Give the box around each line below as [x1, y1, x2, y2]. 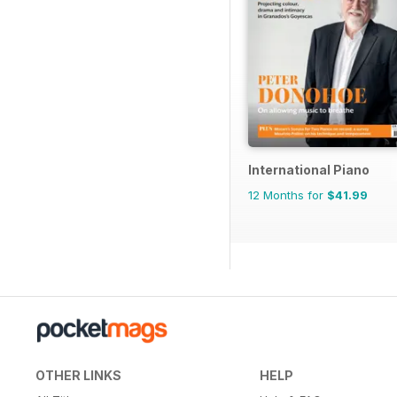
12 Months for [248, 188, 327, 203]
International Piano [248, 162, 370, 178]
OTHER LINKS [35, 368, 121, 384]
